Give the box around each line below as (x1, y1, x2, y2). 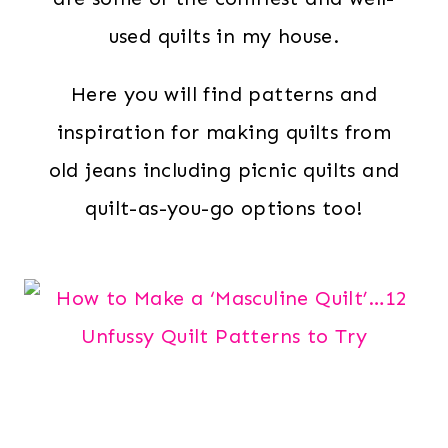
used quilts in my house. (108, 23, 340, 48)
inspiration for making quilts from (56, 119, 392, 144)
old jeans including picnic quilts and (48, 157, 400, 182)
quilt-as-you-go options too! (85, 195, 363, 220)
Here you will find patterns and (70, 81, 378, 106)
